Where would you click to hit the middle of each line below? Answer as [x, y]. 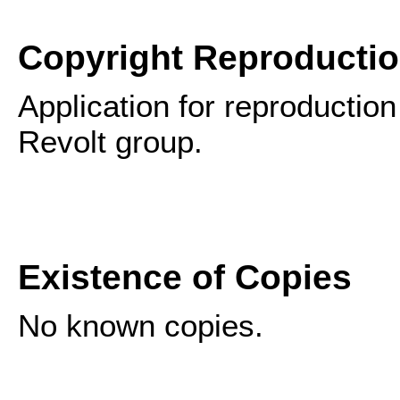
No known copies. [141, 325]
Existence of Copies [185, 277]
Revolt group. [110, 142]
